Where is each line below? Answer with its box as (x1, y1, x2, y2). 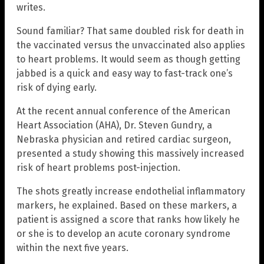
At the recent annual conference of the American (16, 105, 230, 117)
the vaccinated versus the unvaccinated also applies (16, 39, 245, 51)
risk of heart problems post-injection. (16, 162, 180, 174)
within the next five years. (16, 242, 128, 254)
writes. (16, 2, 45, 14)
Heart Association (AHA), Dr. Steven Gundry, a (16, 120, 212, 131)
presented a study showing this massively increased (16, 148, 245, 160)
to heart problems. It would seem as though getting (16, 54, 240, 65)
